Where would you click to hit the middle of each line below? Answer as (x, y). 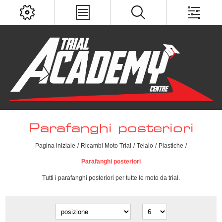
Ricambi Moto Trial (106, 146)
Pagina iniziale (55, 146)
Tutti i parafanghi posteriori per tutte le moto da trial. (111, 178)
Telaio (145, 146)
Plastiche (171, 146)
